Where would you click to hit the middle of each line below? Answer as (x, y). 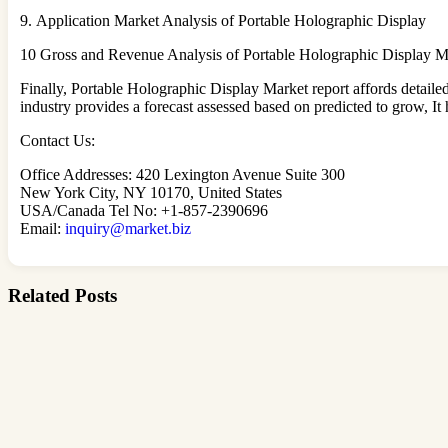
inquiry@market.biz (128, 229)
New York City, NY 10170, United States (151, 193)
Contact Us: (57, 141)
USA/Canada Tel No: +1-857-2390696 (144, 211)
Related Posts (62, 296)
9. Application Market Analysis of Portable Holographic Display (223, 21)
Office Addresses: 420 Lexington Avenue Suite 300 (182, 175)
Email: (42, 229)
